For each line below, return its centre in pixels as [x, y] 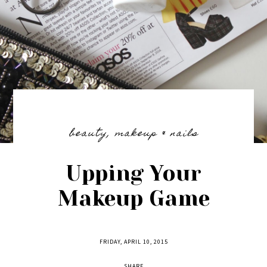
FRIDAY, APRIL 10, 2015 [133, 242]
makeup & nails [156, 134]
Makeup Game [133, 198]
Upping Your [133, 173]
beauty [88, 134]
